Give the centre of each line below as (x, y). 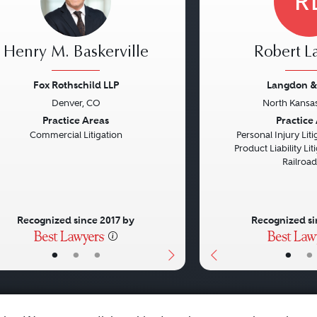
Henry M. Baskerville (76, 53)
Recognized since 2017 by (76, 220)
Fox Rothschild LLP (76, 85)
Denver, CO (76, 103)
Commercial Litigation (76, 135)
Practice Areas (76, 120)
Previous (240, 121)
